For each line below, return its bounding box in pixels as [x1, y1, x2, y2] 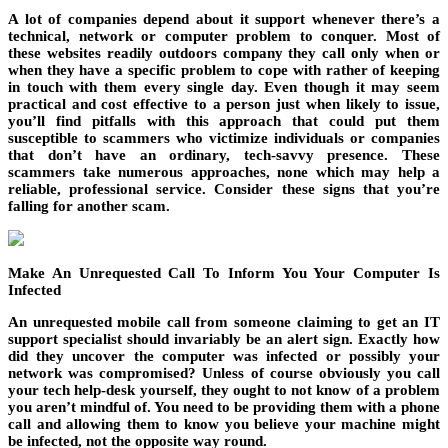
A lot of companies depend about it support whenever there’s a [8, 11, 440, 28]
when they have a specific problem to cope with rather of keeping [8, 62, 440, 79]
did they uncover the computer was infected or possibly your [8, 348, 440, 365]
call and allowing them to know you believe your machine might [8, 416, 440, 433]
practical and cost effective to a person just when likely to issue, [8, 96, 440, 113]
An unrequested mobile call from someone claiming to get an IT [8, 314, 440, 331]
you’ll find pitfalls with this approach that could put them [8, 113, 440, 130]
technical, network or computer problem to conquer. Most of [8, 28, 440, 45]
